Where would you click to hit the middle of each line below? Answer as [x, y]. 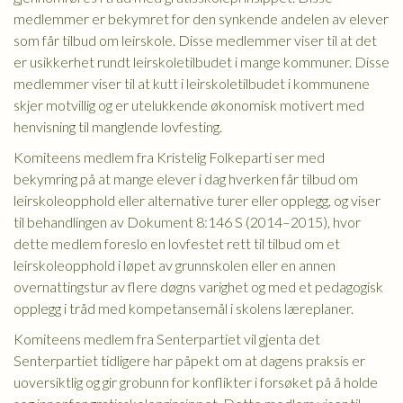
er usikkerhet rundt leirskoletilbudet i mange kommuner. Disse [201, 62]
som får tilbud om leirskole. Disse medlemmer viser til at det [195, 40]
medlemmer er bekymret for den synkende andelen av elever [201, 18]
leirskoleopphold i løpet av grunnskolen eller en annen [175, 265]
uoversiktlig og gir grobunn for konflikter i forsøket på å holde [196, 382]
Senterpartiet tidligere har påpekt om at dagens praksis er [189, 360]
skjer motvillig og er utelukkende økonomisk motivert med [189, 105]
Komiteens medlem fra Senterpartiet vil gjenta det [167, 339]
